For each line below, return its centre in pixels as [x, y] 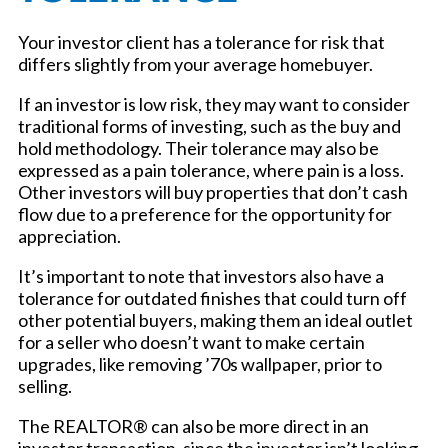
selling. [45, 386]
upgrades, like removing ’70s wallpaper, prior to [200, 364]
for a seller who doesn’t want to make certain [191, 342]
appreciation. [69, 236]
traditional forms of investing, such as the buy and [209, 126]
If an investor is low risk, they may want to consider [214, 104]
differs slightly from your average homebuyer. [195, 64]
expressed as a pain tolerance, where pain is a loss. [211, 170]
